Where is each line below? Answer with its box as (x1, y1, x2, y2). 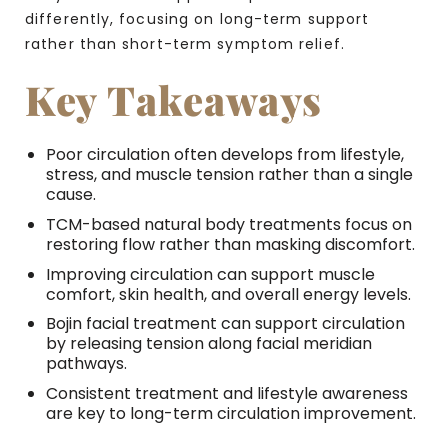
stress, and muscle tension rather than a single (45, 163, 413, 187)
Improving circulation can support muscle (45, 262, 375, 286)
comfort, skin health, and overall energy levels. (45, 282, 411, 306)
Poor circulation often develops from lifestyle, (45, 143, 404, 167)
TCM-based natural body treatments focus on (45, 213, 412, 237)
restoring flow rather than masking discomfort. (45, 233, 415, 257)
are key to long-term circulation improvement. (45, 401, 416, 425)
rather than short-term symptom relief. (25, 34, 345, 55)
